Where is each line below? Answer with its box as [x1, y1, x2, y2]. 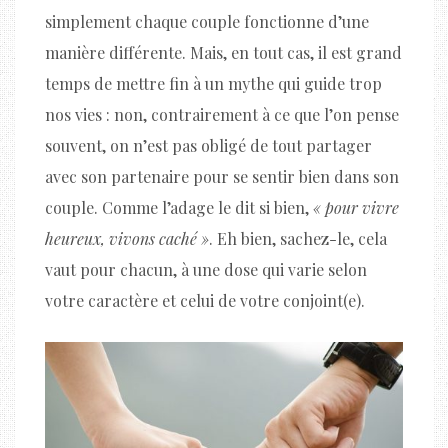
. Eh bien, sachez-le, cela [209, 227, 387, 249]
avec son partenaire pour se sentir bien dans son [45, 165, 399, 187]
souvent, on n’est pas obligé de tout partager [45, 134, 372, 156]
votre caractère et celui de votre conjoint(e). [45, 289, 365, 311]
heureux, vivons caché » [45, 227, 209, 249]
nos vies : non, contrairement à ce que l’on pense [45, 103, 399, 125]
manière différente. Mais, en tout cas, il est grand [45, 41, 402, 63]
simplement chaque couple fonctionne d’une [45, 10, 369, 32]
